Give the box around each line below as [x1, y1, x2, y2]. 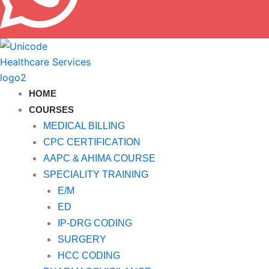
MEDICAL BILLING [43, 120, 125, 131]
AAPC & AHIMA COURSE [43, 153, 156, 163]
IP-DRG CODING [58, 217, 132, 228]
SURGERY [58, 234, 106, 244]
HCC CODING [58, 250, 120, 261]
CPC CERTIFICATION [43, 136, 141, 147]
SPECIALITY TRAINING [43, 169, 148, 180]
